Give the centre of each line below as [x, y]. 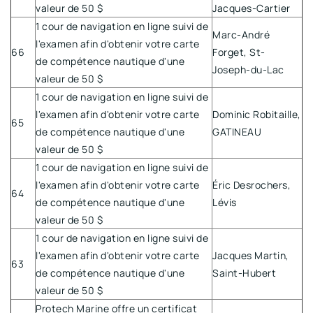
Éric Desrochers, [252, 184]
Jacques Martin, [251, 255]
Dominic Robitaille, [257, 114]
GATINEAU [237, 131]
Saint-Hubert [244, 272]
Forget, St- [239, 52]
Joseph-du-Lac [248, 69]
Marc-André [241, 34]
